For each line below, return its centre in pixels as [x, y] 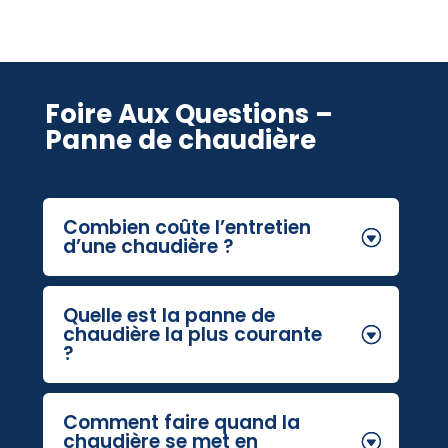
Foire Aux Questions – [188, 113]
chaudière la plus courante [193, 334]
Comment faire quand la [182, 422]
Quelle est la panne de [169, 315]
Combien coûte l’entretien [187, 227]
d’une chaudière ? [149, 246]
